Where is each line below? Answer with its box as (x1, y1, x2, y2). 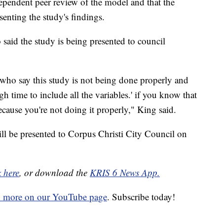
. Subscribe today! (107, 190, 175, 203)
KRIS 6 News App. (90, 166, 160, 179)
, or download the (19, 166, 90, 179)
